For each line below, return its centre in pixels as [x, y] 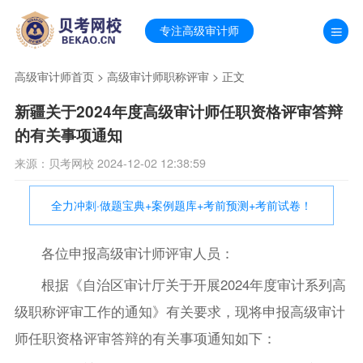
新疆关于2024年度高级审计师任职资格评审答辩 [178, 111]
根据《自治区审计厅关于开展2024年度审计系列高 [194, 284]
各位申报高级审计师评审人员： [138, 252]
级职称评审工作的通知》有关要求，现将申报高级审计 [179, 311]
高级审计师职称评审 [158, 77]
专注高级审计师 [200, 30]
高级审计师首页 [54, 77]
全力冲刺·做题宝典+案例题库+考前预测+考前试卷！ [181, 205]
